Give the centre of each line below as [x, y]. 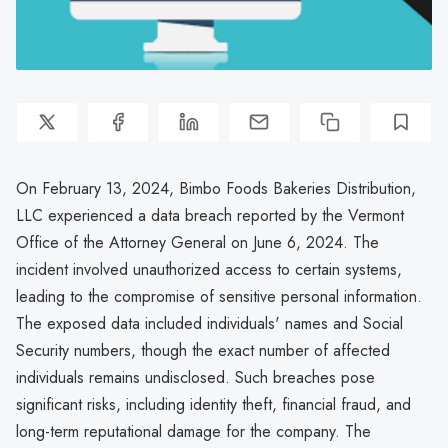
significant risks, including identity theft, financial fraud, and [213, 404]
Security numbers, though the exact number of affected [203, 350]
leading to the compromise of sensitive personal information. [219, 296]
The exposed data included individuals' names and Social [209, 323]
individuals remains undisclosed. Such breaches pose [195, 377]
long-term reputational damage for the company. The [193, 431]
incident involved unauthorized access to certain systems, [209, 269]
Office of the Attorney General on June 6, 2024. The [197, 242]
